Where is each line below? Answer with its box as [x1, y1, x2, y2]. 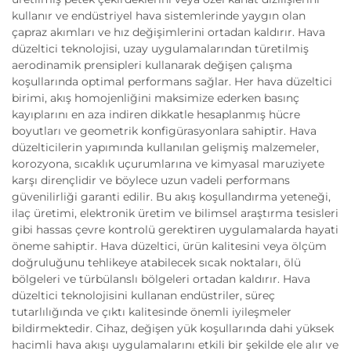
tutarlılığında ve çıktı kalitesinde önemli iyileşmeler [12, 305, 291, 319]
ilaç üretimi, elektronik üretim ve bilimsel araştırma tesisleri [12, 206, 338, 220]
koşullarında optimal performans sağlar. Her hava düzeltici [12, 74, 332, 89]
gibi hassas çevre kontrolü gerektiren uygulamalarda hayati [12, 223, 338, 237]
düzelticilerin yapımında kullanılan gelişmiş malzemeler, [12, 140, 319, 154]
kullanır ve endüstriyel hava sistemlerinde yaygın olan [12, 9, 306, 23]
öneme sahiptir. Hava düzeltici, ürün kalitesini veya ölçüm [12, 239, 327, 253]
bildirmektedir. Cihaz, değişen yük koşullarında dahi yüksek [12, 321, 334, 335]
